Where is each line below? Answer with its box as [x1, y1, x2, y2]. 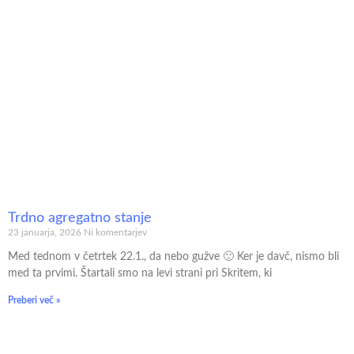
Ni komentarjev [84, 228, 147, 238]
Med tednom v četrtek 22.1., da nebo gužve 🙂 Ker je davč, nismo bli [8, 251, 339, 263]
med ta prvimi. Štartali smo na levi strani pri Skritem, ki [8, 268, 272, 280]
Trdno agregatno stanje [8, 211, 152, 226]
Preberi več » [8, 296, 60, 306]
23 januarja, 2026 [8, 228, 84, 238]
